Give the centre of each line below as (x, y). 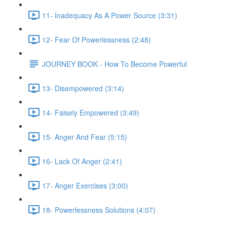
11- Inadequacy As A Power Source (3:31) (110, 15)
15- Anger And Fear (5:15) (85, 137)
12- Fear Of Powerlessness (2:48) (97, 39)
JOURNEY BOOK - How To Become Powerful (115, 64)
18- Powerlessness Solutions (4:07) (99, 210)
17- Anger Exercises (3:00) (85, 185)
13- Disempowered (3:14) (83, 88)
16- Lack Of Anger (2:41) (82, 161)
